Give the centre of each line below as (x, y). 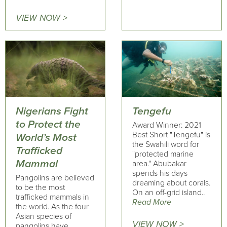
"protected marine (163, 154)
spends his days (160, 173)
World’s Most (46, 137)
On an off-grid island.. (168, 193)
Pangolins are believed (55, 178)
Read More (152, 202)
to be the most (40, 187)
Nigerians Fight (52, 111)
